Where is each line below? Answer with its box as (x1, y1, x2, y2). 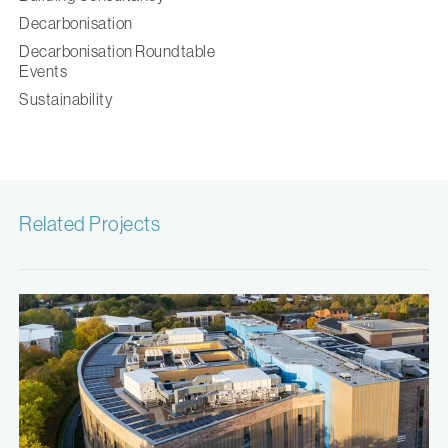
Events (19, 62, 67, 81)
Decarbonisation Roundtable (19, 42, 215, 61)
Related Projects (19, 213, 160, 236)
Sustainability (19, 90, 113, 109)
